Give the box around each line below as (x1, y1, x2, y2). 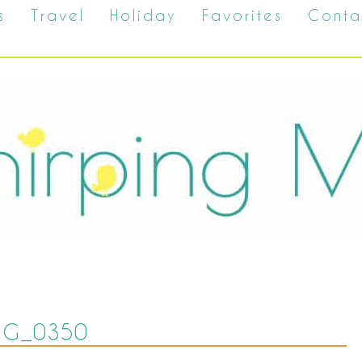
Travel (31, 6, 85, 23)
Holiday (110, 6, 177, 23)
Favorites (202, 6, 283, 23)
